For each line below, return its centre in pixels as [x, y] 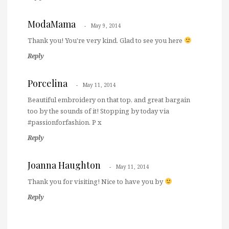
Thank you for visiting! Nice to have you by [96, 181]
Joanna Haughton [64, 165]
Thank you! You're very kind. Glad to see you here [106, 40]
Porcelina [48, 83]
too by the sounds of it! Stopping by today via [98, 111]
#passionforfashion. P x [65, 122]
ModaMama [52, 24]
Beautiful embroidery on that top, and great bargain [109, 99]
